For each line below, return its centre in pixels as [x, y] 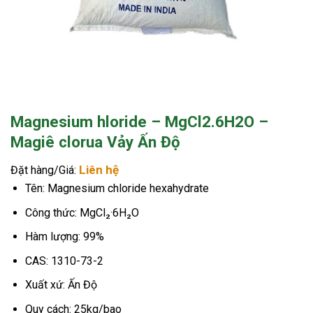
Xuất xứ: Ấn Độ [61, 285]
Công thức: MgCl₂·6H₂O [82, 212]
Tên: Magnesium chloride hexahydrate [117, 188]
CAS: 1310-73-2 [64, 261]
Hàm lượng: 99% [64, 237]
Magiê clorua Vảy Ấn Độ [95, 142]
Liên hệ [99, 170]
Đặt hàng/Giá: [45, 170]
